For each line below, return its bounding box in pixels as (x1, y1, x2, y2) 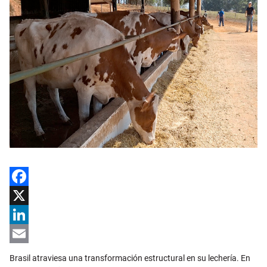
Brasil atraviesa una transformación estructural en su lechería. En (10, 253, 250, 263)
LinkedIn (10, 229, 41, 239)
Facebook (10, 191, 46, 201)
